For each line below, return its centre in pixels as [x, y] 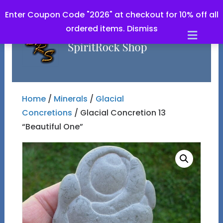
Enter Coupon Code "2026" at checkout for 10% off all [111, 15]
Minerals [70, 99]
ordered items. [96, 29]
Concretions [47, 113]
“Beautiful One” [52, 127]
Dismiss [142, 29]
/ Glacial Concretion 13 [119, 113]
